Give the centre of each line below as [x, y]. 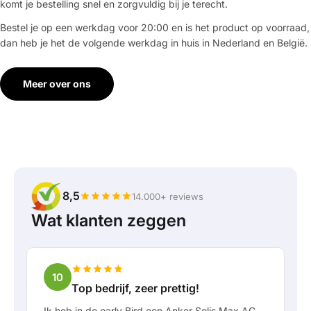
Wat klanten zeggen [109, 221]
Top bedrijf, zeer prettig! [135, 288]
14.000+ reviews [168, 196]
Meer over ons [57, 83]
